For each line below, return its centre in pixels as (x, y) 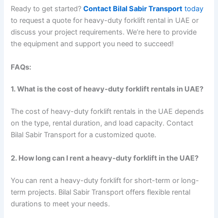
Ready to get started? (46, 9)
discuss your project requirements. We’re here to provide (104, 32)
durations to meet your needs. (61, 204)
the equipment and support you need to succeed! (92, 44)
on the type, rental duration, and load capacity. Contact (102, 123)
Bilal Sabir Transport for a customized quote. (84, 135)
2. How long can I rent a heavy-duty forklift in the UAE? (105, 158)
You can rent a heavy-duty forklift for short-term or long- (105, 180)
